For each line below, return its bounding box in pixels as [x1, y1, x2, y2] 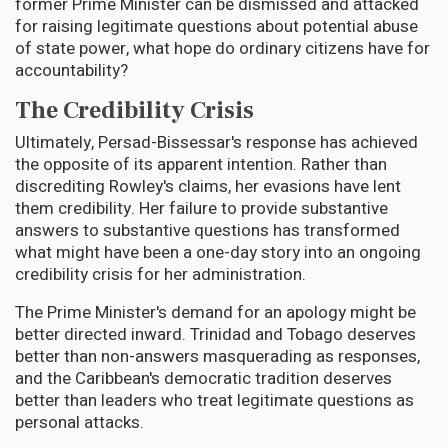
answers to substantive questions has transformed [15, 218, 400, 244]
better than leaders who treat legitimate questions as [15, 388, 414, 414]
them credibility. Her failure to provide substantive [15, 196, 388, 222]
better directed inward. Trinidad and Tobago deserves [15, 322, 416, 348]
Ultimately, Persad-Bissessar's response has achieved [15, 130, 418, 156]
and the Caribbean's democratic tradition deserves [15, 366, 392, 392]
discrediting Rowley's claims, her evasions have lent [15, 174, 401, 200]
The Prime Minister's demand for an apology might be [15, 300, 416, 326]
